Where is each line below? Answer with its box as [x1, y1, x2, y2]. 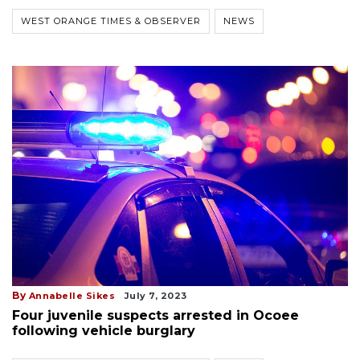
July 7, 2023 [124, 290, 187, 302]
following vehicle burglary [12, 323, 195, 339]
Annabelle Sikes [28, 290, 115, 302]
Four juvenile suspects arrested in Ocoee [12, 308, 299, 324]
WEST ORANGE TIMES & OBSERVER [21, 14, 201, 27]
